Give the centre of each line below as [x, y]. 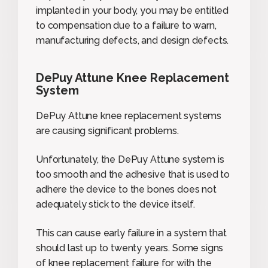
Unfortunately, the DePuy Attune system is [130, 159]
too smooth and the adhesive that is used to [133, 174]
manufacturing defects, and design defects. [133, 40]
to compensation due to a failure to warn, [126, 25]
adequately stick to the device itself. [115, 204]
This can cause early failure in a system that [131, 233]
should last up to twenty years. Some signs [130, 248]
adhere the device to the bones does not [126, 189]
